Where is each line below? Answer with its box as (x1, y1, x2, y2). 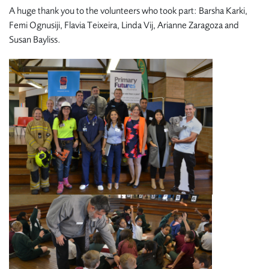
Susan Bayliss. (9, 34, 61, 45)
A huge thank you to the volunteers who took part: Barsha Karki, (9, 5, 247, 16)
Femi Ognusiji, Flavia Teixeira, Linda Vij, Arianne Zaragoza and (9, 19, 239, 31)
